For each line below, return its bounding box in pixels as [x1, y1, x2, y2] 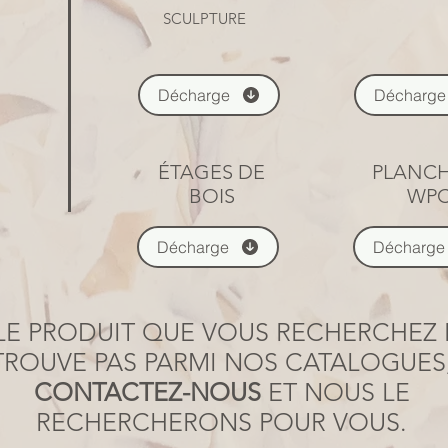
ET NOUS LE [260, 377, 410, 407]
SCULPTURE [162, 9, 246, 28]
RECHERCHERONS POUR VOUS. [36, 407, 407, 437]
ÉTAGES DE [158, 160, 265, 184]
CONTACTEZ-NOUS [33, 377, 261, 407]
